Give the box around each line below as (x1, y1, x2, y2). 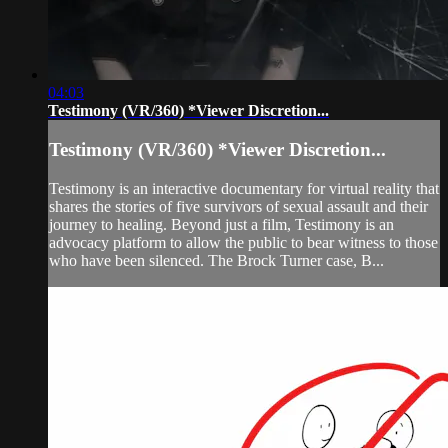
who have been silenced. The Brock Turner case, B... (49, 251, 384, 269)
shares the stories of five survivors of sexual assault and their (49, 197, 428, 215)
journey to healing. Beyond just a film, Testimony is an (49, 215, 394, 233)
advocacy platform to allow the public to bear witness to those (49, 233, 438, 251)
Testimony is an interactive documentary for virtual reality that (49, 179, 439, 197)
